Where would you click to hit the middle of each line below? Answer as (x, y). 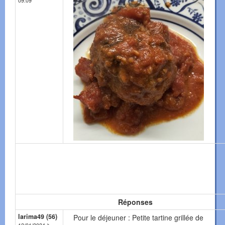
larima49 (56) (38, 217)
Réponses (135, 202)
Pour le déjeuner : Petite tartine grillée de (138, 218)
